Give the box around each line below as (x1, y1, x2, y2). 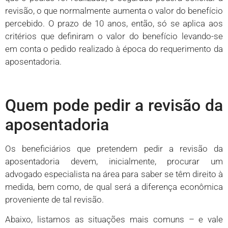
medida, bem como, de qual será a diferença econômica (5, 181, 223, 192)
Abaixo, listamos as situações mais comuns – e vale (5, 214, 223, 225)
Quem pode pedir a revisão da (5, 95, 223, 115)
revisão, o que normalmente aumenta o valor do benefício (5, 6, 223, 16)
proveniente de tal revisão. (5, 194, 104, 205)
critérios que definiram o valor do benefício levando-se (5, 31, 223, 42)
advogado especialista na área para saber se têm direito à (5, 168, 223, 179)
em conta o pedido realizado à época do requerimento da (5, 44, 223, 54)
